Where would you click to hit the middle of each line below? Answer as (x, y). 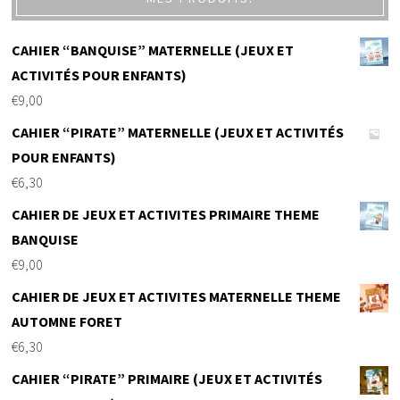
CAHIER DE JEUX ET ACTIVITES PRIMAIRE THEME (166, 215)
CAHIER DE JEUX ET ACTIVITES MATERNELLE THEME (177, 297)
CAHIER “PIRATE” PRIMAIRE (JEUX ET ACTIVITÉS (167, 379)
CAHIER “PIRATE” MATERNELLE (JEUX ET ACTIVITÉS (178, 133)
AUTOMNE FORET (67, 322)
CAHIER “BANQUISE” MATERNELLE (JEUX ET (153, 50)
